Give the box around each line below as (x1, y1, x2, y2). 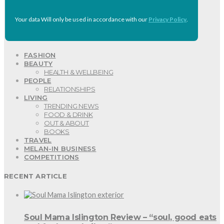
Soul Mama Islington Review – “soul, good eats (24, 212, 217, 222)
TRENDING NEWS (44, 101, 99, 110)
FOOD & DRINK (44, 110, 93, 118)
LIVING (24, 93, 48, 101)
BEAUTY (24, 59, 53, 67)
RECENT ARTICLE (4, 171, 67, 180)
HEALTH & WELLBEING (44, 67, 113, 76)
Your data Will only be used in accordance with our (15, 15, 148, 23)
